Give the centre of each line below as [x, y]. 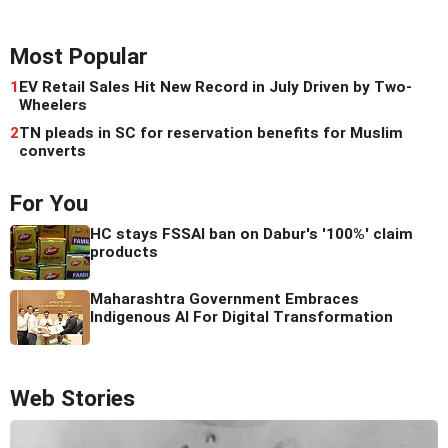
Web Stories [72, 398]
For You [49, 203]
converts [52, 150]
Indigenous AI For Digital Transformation [241, 316]
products [124, 251]
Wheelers [53, 104]
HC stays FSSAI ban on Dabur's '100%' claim [251, 233]
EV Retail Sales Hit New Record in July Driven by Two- [215, 86]
